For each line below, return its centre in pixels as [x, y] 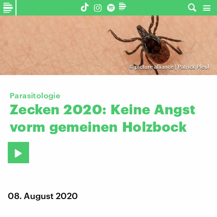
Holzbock [154, 127]
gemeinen [84, 127]
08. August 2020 [43, 195]
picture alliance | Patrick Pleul [172, 67]
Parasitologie [35, 95]
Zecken [35, 109]
